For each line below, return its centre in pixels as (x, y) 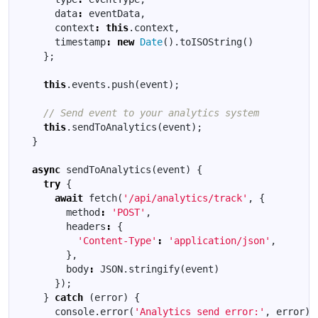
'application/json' (219, 240)
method (83, 212)
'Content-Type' (117, 240)
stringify (154, 269)
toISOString (211, 42)
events (89, 84)
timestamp (80, 42)
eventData (114, 13)
